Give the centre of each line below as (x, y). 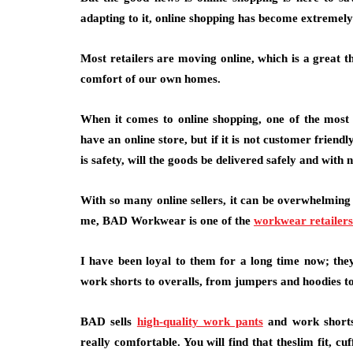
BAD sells (109, 321)
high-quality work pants (200, 321)
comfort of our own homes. (150, 79)
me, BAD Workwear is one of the (167, 221)
